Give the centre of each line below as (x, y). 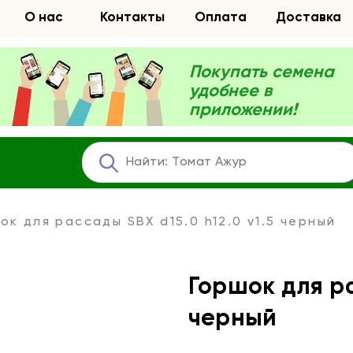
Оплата (220, 18)
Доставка (309, 18)
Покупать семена (262, 72)
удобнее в (230, 91)
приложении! (243, 110)
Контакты (132, 18)
